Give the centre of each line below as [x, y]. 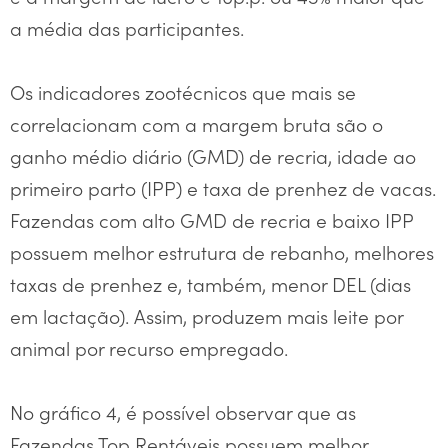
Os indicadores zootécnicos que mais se [183, 91]
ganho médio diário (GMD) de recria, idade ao [213, 155]
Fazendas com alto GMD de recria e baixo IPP [211, 219]
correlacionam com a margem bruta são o [196, 123]
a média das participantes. [127, 27]
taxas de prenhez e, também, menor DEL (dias [210, 283]
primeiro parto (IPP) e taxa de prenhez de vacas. [223, 187]
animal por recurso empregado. [149, 347]
